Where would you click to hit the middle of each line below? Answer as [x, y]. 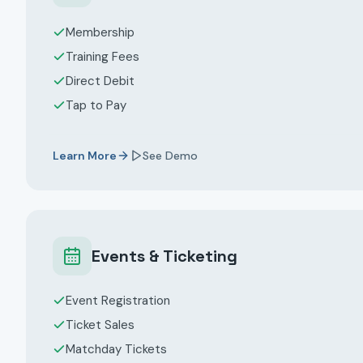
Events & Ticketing [164, 256]
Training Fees [102, 57]
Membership [100, 32]
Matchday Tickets [116, 349]
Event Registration [118, 301]
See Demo [170, 156]
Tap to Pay [96, 105]
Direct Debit [100, 81]
